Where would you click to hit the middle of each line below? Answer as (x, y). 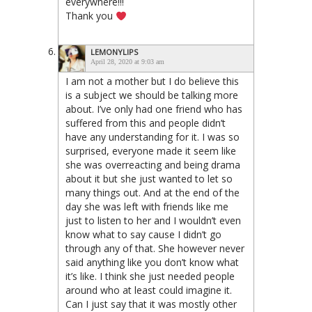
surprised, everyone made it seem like (151, 151)
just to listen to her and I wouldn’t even (153, 221)
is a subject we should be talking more (152, 95)
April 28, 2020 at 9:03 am (127, 62)
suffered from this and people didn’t (146, 123)
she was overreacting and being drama (153, 165)
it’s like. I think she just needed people (150, 276)
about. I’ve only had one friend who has (154, 109)
